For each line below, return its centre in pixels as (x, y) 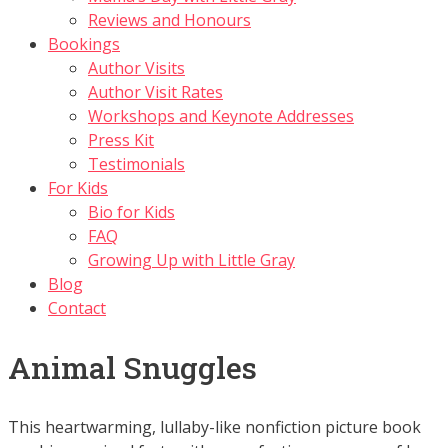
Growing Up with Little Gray (191, 260)
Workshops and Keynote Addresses (221, 116)
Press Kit (121, 140)
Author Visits (136, 68)
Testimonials (136, 164)
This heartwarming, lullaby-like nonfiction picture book (214, 426)
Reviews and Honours (169, 20)
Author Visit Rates (155, 92)
